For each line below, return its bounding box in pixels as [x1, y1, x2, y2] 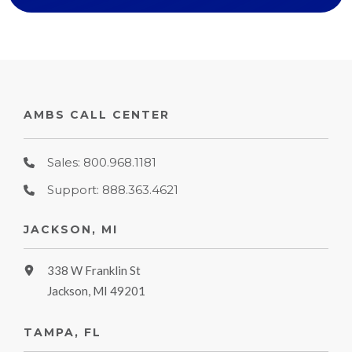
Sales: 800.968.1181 [47, 155, 157, 170]
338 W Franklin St [47, 263, 141, 278]
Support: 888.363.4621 [47, 182, 179, 198]
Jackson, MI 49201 [47, 284, 146, 299]
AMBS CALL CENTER [24, 108, 170, 123]
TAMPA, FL [24, 325, 102, 340]
